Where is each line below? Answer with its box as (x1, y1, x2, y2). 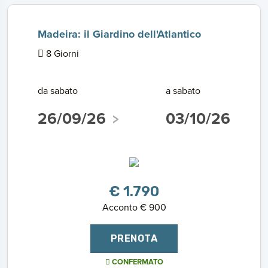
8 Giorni (44, 47, 79, 60)
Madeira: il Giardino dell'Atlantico (38, 26, 201, 42)
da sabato (38, 84, 78, 97)
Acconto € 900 (102, 200, 166, 214)
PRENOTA (110, 233, 158, 244)
